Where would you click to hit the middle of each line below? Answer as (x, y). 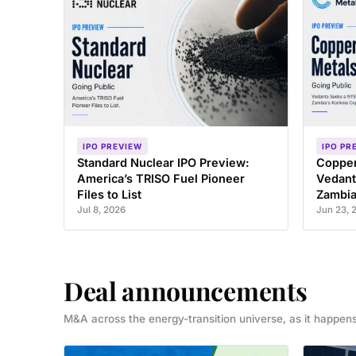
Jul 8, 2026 (101, 210)
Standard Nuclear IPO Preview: (163, 163)
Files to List (109, 195)
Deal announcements (186, 291)
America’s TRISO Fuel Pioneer (161, 179)
